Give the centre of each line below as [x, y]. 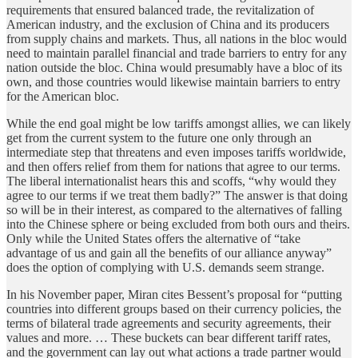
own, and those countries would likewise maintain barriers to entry [173, 82]
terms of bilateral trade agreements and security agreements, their [169, 323]
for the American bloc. [63, 96]
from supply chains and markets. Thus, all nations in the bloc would [177, 38]
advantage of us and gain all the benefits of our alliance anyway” [169, 253]
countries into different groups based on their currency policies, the [174, 308]
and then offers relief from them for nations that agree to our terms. [173, 166]
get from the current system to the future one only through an [159, 137]
